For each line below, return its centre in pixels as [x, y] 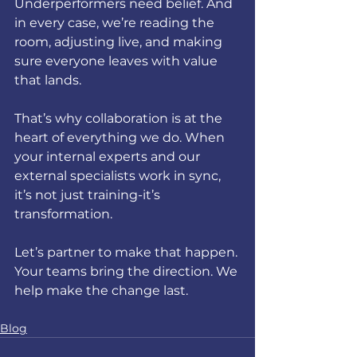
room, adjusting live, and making [120, 42]
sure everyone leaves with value [118, 61]
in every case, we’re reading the [116, 23]
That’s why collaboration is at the [120, 118]
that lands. [48, 80]
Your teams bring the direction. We [127, 271]
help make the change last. [101, 290]
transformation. [63, 214]
